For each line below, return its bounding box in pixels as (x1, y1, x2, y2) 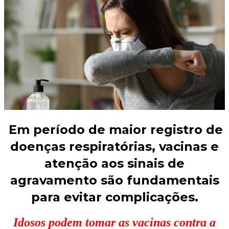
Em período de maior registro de (9, 122, 223, 138)
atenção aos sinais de (44, 156, 185, 171)
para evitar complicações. (31, 190, 198, 205)
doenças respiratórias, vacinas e (10, 139, 219, 154)
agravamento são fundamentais (10, 173, 219, 188)
